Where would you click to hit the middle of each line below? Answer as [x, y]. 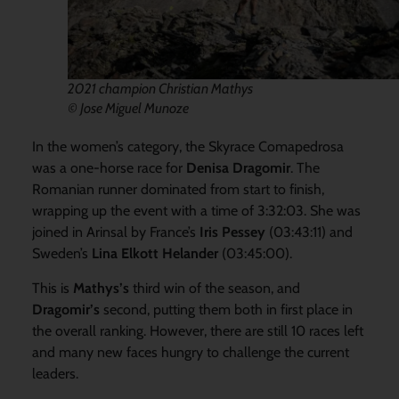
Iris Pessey [230, 232]
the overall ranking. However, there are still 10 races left [197, 330]
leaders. [55, 373]
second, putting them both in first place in [226, 309]
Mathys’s [101, 288]
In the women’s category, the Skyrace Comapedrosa [187, 147]
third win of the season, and [214, 288]
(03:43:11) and [309, 232]
